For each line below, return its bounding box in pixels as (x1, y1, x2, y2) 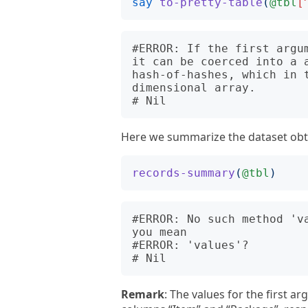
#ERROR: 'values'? (132, 239, 249, 252)
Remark (121, 287, 164, 302)
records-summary (132, 166, 235, 179)
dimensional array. (132, 81, 256, 94)
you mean (132, 225, 187, 239)
